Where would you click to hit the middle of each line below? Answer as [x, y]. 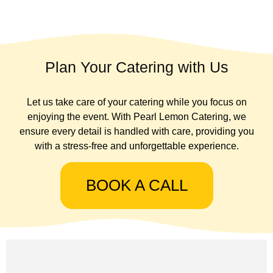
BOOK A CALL [136, 185]
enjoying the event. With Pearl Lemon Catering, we [136, 116]
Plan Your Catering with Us [136, 67]
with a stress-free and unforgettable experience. [136, 146]
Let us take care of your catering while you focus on [136, 102]
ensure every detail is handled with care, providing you [136, 131]
